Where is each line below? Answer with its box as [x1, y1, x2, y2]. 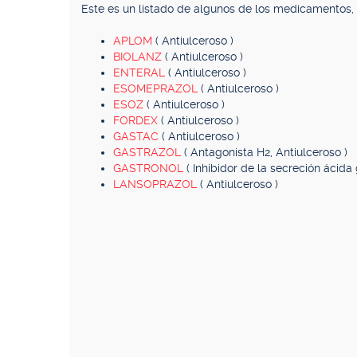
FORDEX [113, 114, 161, 127]
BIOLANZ [113, 50, 165, 63]
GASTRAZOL [113, 146, 184, 159]
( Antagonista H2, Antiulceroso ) [184, 146, 347, 159]
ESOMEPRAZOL [113, 82, 201, 95]
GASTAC [113, 130, 162, 143]
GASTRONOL [113, 162, 186, 175]
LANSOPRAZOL [113, 178, 200, 190]
